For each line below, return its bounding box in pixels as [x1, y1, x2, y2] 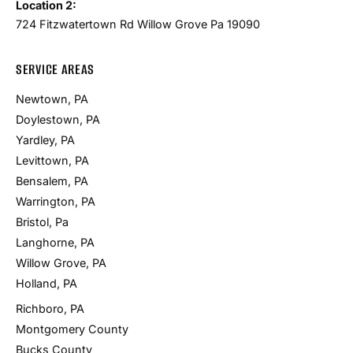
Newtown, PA [16, 91, 88, 106]
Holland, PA [16, 276, 77, 290]
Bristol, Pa [16, 214, 69, 229]
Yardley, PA [16, 132, 75, 147]
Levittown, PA [16, 153, 89, 167]
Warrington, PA [16, 194, 95, 208]
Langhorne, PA [16, 235, 95, 249]
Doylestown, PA [16, 112, 100, 126]
